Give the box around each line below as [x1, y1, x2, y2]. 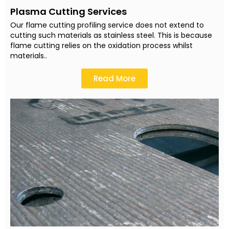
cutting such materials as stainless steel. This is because [10, 30, 212, 40]
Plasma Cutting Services [10, 5, 127, 18]
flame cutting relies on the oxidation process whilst [10, 40, 193, 51]
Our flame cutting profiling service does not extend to [10, 19, 204, 30]
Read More [94, 73, 135, 84]
